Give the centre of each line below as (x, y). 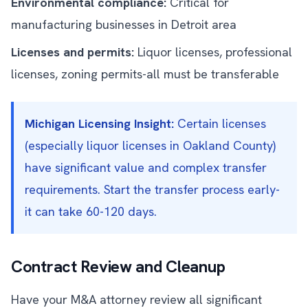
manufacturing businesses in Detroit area (124, 24)
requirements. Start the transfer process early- (152, 189)
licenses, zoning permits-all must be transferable (145, 74)
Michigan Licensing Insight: (99, 123)
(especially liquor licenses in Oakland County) (150, 145)
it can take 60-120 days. (91, 211)
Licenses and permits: (73, 52)
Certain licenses (220, 123)
